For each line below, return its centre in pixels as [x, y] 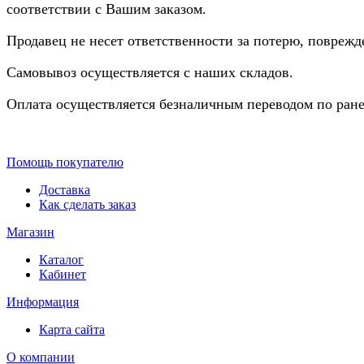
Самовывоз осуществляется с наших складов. [154, 73]
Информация [43, 302]
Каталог [61, 260]
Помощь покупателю [65, 162]
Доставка [65, 190]
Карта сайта [72, 330]
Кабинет [63, 275]
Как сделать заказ [87, 205]
